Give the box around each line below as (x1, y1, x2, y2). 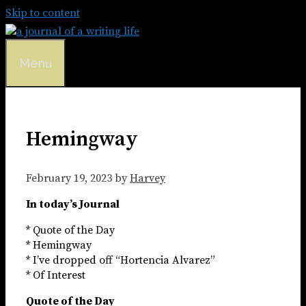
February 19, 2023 (26, 171, 112, 185)
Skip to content (5, 6, 80, 20)
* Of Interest (26, 268, 85, 282)
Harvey (130, 171, 165, 185)
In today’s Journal (26, 197, 120, 211)
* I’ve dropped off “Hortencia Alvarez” (26, 253, 215, 267)
